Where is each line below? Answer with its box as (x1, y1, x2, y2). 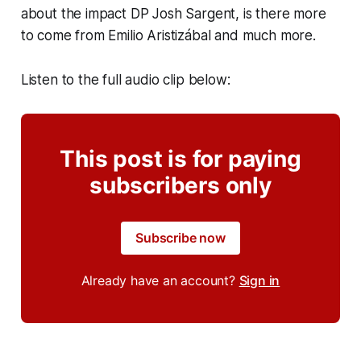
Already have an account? (81, 272, 239, 288)
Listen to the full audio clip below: (20, 71, 234, 88)
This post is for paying (60, 144, 301, 172)
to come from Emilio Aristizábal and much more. (20, 27, 324, 44)
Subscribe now (135, 229, 226, 246)
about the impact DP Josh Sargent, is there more (20, 5, 326, 22)
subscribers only (89, 171, 272, 199)
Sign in (239, 272, 280, 288)
